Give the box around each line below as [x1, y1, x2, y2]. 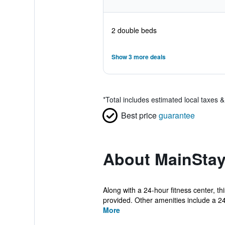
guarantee [158, 109, 195, 121]
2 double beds [111, 25, 157, 35]
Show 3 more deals [111, 52, 166, 61]
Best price [121, 109, 157, 121]
